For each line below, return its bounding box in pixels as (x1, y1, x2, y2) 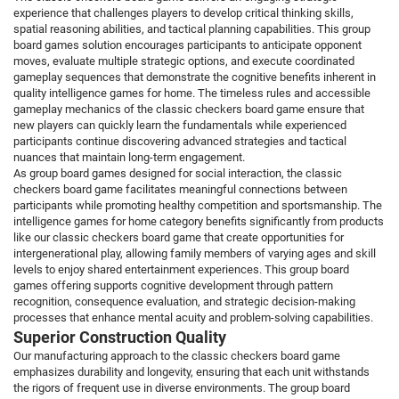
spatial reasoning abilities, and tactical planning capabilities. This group (13, 22, 370, 37)
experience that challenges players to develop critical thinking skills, (13, 6, 354, 20)
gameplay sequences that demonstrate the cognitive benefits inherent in (13, 70, 376, 85)
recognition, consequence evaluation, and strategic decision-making (13, 295, 355, 309)
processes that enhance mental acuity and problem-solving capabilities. (13, 311, 373, 325)
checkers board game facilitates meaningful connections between (13, 183, 347, 197)
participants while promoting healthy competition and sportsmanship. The (13, 199, 382, 213)
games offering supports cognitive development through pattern (13, 279, 333, 293)
